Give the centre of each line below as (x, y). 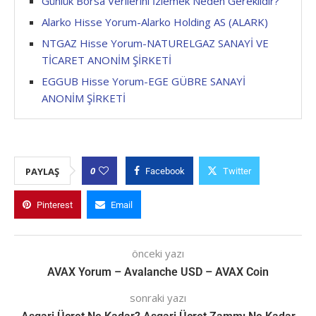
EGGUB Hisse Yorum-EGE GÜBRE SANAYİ (144, 81)
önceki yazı (158, 253)
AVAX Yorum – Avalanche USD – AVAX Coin (158, 272)
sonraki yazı (158, 297)
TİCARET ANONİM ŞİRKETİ (107, 60)
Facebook (165, 171)
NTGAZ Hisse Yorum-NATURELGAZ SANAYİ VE (155, 43)
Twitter (237, 171)
